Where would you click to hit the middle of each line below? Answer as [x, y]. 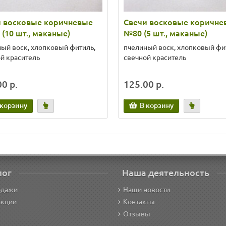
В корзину [157, 105]
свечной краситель [155, 58]
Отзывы [137, 214]
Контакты [139, 202]
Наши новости [147, 190]
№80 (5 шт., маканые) [165, 33]
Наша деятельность [166, 173]
